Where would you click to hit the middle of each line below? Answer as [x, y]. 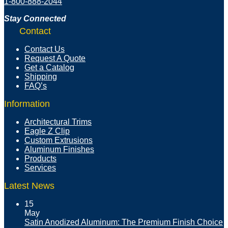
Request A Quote [55, 59]
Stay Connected [35, 19]
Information [27, 104]
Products [40, 159]
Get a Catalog [49, 68]
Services [40, 168]
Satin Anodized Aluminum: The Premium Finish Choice [124, 222]
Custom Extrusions [59, 140]
